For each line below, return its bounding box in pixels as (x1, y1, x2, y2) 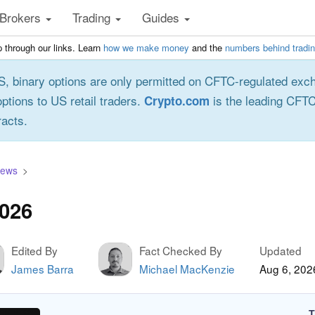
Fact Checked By (139, 243, 222, 258)
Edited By (11, 243, 58, 258)
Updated (259, 243, 302, 258)
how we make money (103, 41, 189, 54)
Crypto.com (144, 92, 210, 109)
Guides (142, 8, 183, 26)
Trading (72, 8, 114, 26)
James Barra (11, 261, 74, 276)
